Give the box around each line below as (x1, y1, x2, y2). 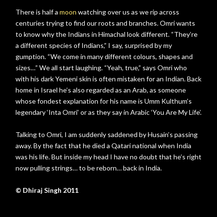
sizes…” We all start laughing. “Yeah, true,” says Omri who (15, 63, 187, 72)
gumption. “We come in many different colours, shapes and (15, 52, 193, 61)
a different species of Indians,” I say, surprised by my (15, 41, 172, 49)
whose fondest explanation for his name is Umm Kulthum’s (15, 97, 192, 105)
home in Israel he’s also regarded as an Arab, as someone (15, 86, 186, 94)
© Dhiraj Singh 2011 (15, 186, 78, 194)
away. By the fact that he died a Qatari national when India (15, 141, 191, 150)
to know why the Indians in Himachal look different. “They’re (15, 30, 198, 38)
